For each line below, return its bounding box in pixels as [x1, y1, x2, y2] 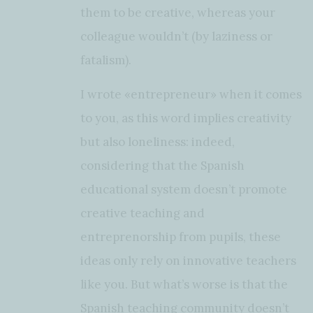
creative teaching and [80, 205, 205, 221]
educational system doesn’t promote [80, 181, 287, 197]
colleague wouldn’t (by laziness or [80, 28, 272, 44]
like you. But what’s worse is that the [80, 276, 288, 292]
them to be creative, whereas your [80, 4, 275, 20]
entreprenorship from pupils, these [80, 228, 281, 245]
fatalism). [80, 52, 131, 68]
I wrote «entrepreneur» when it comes [80, 86, 302, 102]
